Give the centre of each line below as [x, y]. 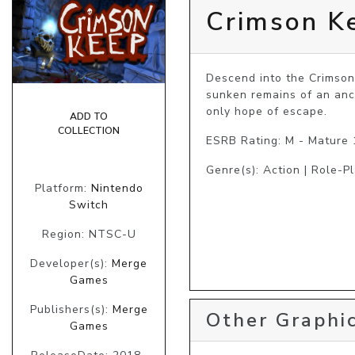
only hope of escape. [267, 111]
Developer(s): [71, 263]
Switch [89, 204]
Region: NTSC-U [89, 234]
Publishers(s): [71, 309]
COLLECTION [89, 130]
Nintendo [117, 188]
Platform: [63, 188]
